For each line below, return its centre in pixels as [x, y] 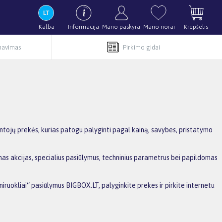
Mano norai [159, 27]
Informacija [83, 27]
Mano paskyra [121, 27]
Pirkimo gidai [141, 47]
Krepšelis [196, 27]
